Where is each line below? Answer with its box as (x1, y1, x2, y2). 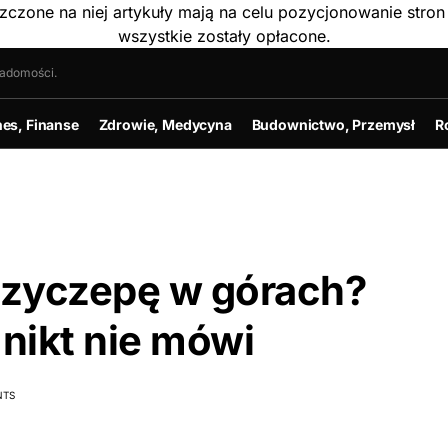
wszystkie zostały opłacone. (117, 26, 331, 46)
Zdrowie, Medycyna (98, 115, 232, 133)
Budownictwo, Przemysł (251, 115, 415, 133)
